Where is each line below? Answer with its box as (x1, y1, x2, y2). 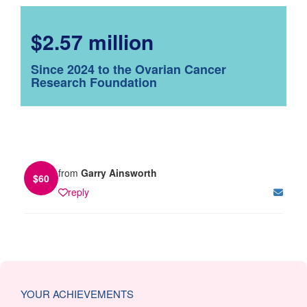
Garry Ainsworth (81, 165, 157, 180)
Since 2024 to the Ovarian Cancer (31, 60, 226, 78)
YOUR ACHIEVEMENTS (21, 286, 134, 301)
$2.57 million (31, 26, 153, 56)
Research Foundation (31, 73, 157, 91)
